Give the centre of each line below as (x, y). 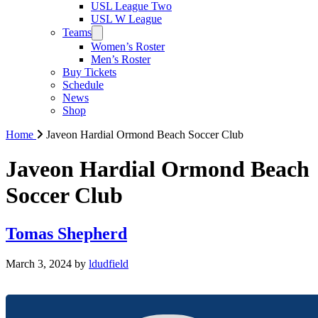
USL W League (126, 19)
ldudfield (109, 263)
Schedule (83, 85)
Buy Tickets (89, 72)
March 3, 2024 (39, 263)
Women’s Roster (128, 46)
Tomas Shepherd (66, 233)
